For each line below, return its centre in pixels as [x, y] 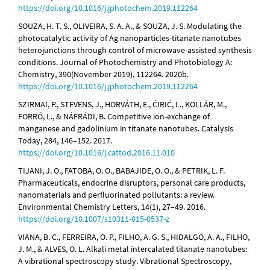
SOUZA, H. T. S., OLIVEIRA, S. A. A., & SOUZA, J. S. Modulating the [130, 26]
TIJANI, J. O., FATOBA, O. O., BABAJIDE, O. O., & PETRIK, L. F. [121, 171]
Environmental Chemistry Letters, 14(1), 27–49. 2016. [112, 207]
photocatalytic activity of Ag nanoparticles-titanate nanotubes [130, 38]
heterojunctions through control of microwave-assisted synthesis [135, 50]
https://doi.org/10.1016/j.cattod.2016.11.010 [96, 153]
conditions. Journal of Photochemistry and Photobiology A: [125, 62]
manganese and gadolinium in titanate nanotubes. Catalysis [126, 129]
